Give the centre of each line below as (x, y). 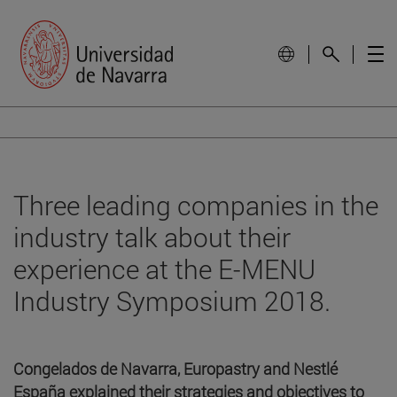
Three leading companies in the (196, 205)
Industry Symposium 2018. (172, 300)
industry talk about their (152, 237)
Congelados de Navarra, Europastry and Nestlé (175, 368)
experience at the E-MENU (164, 269)
